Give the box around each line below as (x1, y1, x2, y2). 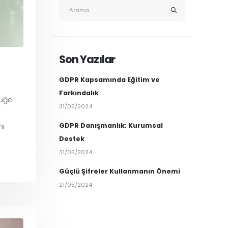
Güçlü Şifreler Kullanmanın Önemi (59, 167, 180, 176)
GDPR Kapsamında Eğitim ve (59, 75, 160, 84)
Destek (59, 134, 84, 143)
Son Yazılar (59, 52, 116, 67)
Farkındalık (59, 89, 99, 97)
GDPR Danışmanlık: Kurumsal (59, 121, 163, 130)
